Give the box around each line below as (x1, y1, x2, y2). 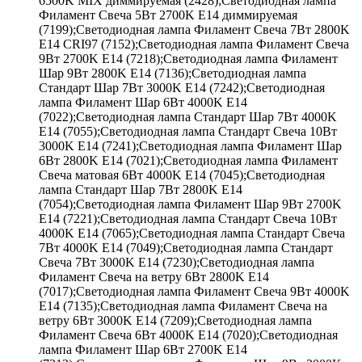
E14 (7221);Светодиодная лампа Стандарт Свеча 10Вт (39, 211, 337, 225)
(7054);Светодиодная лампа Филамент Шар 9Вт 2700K (39, 196, 342, 211)
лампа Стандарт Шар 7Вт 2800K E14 (39, 182, 242, 196)
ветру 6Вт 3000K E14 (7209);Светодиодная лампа (39, 313, 312, 327)
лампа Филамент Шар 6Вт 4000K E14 (39, 95, 247, 109)
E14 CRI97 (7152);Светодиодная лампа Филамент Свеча (39, 36, 349, 51)
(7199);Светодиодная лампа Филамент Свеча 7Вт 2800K (39, 22, 350, 36)
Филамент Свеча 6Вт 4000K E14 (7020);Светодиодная (39, 327, 338, 342)
